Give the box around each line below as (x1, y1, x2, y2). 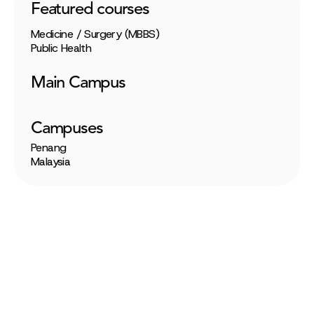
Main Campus (31, 75, 125, 93)
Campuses (31, 121, 103, 138)
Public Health (31, 41, 92, 56)
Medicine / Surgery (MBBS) (31, 27, 159, 42)
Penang (31, 140, 67, 156)
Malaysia (31, 154, 71, 170)
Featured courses (31, 1, 149, 19)
